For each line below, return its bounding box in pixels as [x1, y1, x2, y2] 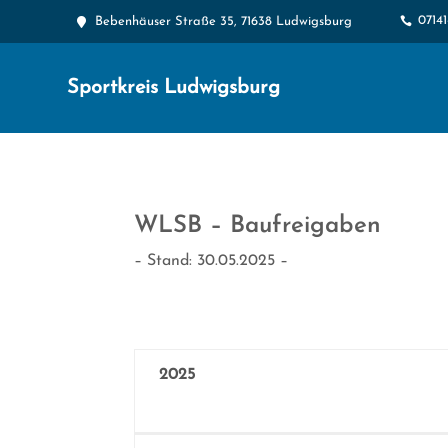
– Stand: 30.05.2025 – [134, 252, 289, 269]
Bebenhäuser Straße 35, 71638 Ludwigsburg [95, 14, 352, 28]
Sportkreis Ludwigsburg [67, 77, 281, 98]
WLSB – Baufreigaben [134, 213, 382, 238]
